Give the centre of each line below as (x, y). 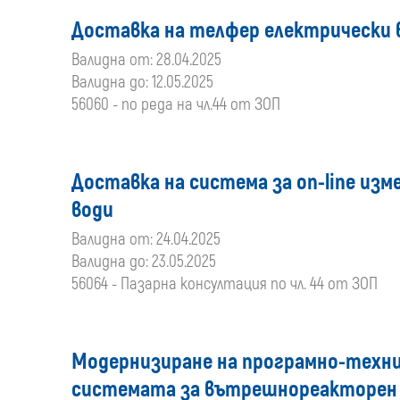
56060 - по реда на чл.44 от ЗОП (176, 104)
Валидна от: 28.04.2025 (146, 60)
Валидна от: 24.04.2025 (146, 239)
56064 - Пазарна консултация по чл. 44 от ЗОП (225, 284)
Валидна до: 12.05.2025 (142, 82)
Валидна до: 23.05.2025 (144, 262)
